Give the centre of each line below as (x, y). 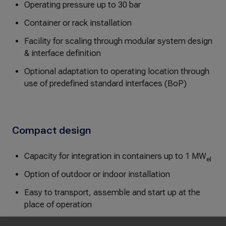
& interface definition (63, 53)
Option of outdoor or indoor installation (97, 174)
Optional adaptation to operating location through (117, 71)
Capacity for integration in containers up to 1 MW (115, 156)
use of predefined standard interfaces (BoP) (105, 83)
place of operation (58, 205)
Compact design (52, 130)
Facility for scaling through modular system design (118, 41)
